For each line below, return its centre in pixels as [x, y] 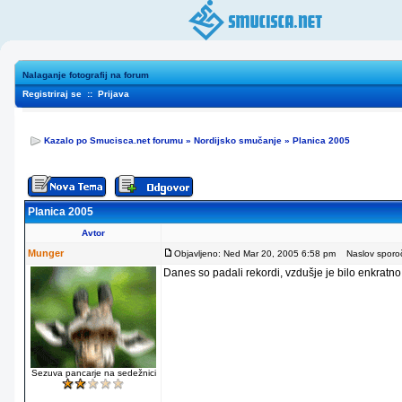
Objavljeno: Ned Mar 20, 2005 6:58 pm [255, 253]
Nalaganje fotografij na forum [86, 75]
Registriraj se [52, 94]
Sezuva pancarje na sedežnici [93, 373]
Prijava [114, 94]
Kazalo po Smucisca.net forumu [114, 140]
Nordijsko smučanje [238, 140]
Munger [46, 253]
